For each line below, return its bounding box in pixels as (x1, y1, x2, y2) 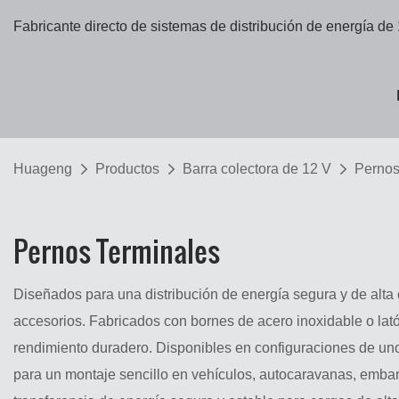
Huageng (13, 161, 72, 176)
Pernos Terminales (13, 230, 220, 273)
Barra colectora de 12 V (183, 161, 331, 176)
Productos (95, 161, 159, 176)
